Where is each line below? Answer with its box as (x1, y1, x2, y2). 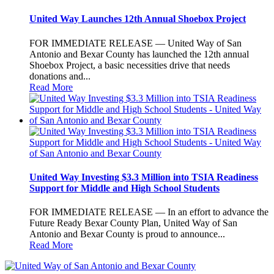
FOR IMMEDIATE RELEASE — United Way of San (29, 37, 242, 48)
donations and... (29, 70, 91, 81)
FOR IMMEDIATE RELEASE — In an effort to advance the (29, 207, 268, 218)
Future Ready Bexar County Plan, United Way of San (29, 218, 237, 229)
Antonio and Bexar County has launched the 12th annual (29, 48, 249, 59)
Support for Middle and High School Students (29, 182, 220, 193)
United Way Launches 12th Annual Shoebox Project (29, 13, 246, 24)
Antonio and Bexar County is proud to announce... (29, 229, 225, 240)
